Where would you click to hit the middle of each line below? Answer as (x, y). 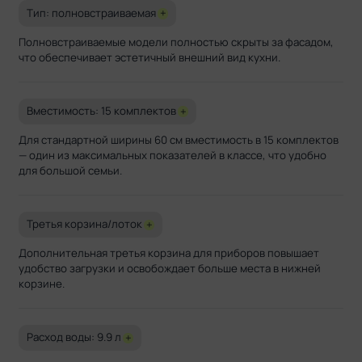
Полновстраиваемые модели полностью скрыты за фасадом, (177, 42)
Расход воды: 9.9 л (74, 337)
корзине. (42, 283)
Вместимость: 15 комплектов (102, 111)
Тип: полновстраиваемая (92, 13)
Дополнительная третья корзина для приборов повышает (169, 253)
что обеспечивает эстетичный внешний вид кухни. (150, 57)
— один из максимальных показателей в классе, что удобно (173, 155)
